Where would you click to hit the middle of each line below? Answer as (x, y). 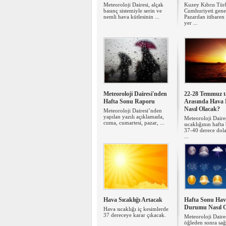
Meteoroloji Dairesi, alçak (133, 5)
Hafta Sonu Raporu (129, 101)
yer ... (191, 23)
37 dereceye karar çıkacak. (135, 215)
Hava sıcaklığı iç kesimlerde (136, 209)
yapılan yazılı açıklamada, (134, 117)
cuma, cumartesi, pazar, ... (134, 123)
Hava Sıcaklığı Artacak (133, 200)
